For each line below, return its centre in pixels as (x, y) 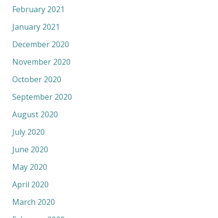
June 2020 (30, 149)
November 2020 (41, 62)
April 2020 (30, 184)
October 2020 (36, 79)
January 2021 (36, 27)
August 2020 (35, 114)
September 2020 (42, 97)
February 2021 (38, 9)
